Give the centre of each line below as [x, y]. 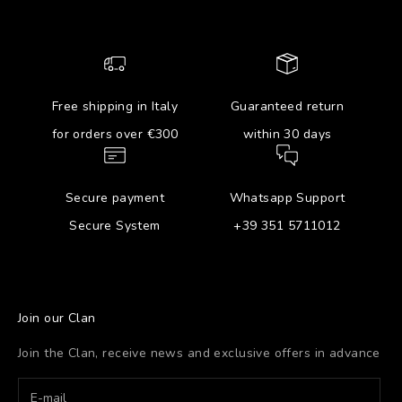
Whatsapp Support [287, 197]
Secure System [115, 225]
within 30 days [287, 134]
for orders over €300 [115, 134]
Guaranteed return [287, 106]
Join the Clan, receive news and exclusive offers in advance [199, 353]
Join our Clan [57, 318]
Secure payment [115, 197]
